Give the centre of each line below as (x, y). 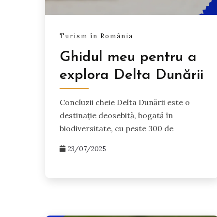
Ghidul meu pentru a (128, 57)
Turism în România (96, 36)
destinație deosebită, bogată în (116, 115)
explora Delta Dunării (132, 75)
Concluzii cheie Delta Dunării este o (125, 102)
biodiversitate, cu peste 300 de (116, 128)
